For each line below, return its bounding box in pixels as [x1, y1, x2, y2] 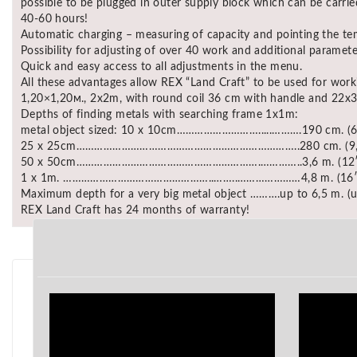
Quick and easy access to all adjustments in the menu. [21, 61, 303, 73]
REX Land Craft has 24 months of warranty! [21, 204, 250, 216]
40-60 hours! [21, 13, 88, 25]
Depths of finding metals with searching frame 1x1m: [21, 108, 299, 120]
